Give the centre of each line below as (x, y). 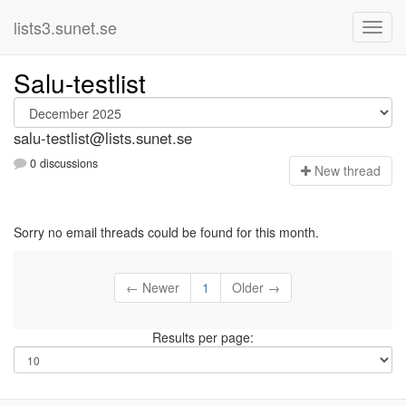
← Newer (153, 288)
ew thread (352, 171)
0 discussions (62, 164)
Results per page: (203, 338)
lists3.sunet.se (65, 27)
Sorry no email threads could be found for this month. (166, 232)
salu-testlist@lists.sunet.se (103, 138)
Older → (256, 288)
